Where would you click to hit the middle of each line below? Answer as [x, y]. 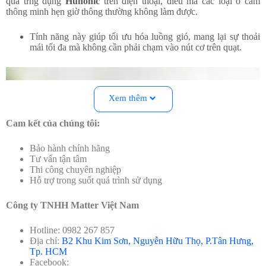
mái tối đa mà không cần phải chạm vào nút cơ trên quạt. [136, 47]
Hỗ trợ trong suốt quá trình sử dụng [96, 180]
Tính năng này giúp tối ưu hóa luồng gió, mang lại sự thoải [145, 36]
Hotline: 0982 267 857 [72, 230]
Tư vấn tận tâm [58, 159]
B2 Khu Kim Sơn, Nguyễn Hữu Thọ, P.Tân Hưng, [158, 241]
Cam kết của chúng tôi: [53, 123]
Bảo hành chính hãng [70, 148]
